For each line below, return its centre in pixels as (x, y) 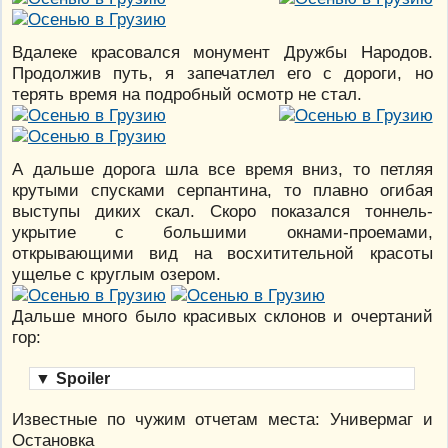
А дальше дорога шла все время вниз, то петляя (222, 169)
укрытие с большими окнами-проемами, (222, 232)
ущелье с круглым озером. (116, 274)
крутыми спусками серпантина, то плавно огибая (222, 190)
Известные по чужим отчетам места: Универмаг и (222, 419)
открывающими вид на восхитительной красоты (222, 253)
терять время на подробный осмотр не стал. (187, 94)
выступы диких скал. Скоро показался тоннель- (222, 211)
